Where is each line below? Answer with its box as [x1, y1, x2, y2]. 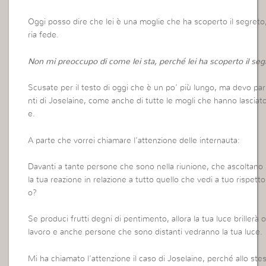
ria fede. [28, 31, 59, 40]
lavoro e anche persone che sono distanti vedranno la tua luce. [28, 228, 263, 237]
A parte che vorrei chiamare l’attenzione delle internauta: [28, 136, 240, 145]
